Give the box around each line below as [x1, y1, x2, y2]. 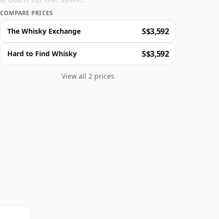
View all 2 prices [62, 71, 114, 81]
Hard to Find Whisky [7, 49, 77, 59]
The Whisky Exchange [7, 26, 81, 36]
